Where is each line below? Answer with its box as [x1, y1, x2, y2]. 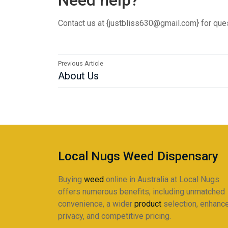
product [134, 199, 161, 209]
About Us [58, 70, 99, 82]
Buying [58, 175, 84, 184]
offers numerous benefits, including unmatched [58, 187, 225, 196]
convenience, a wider [58, 199, 134, 209]
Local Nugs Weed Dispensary [58, 149, 218, 163]
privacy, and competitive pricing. [58, 211, 171, 221]
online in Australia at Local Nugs [104, 175, 219, 184]
